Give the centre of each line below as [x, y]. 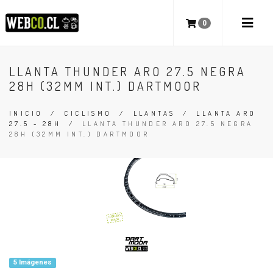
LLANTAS [154, 113]
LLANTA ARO [226, 113]
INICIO [26, 113]
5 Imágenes [32, 263]
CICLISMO [88, 113]
